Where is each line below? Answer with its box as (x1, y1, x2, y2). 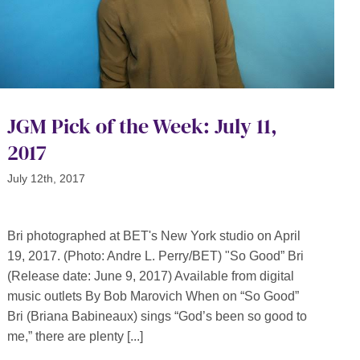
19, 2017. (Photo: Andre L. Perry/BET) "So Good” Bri (6, 249, 304, 264)
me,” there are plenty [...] (6, 329, 143, 344)
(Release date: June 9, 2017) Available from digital (6, 269, 294, 284)
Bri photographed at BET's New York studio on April (6, 229, 301, 243)
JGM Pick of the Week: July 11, (6, 112, 277, 141)
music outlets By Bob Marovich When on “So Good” (6, 289, 299, 304)
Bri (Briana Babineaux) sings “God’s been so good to (6, 309, 307, 324)
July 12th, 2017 (6, 172, 85, 186)
